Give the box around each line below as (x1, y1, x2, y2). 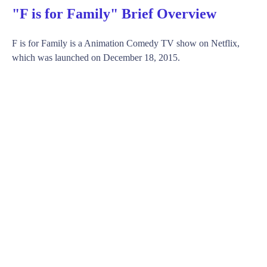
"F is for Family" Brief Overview (12, 5, 216, 21)
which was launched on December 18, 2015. (12, 52, 180, 63)
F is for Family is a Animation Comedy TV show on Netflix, (12, 38, 240, 48)
